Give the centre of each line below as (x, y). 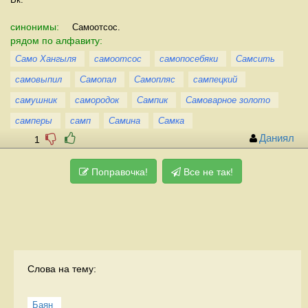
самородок (97, 100)
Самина (124, 120)
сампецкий (215, 79)
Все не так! (207, 172)
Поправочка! (118, 172)
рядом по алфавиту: (56, 40)
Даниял (277, 138)
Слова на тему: (62, 268)
